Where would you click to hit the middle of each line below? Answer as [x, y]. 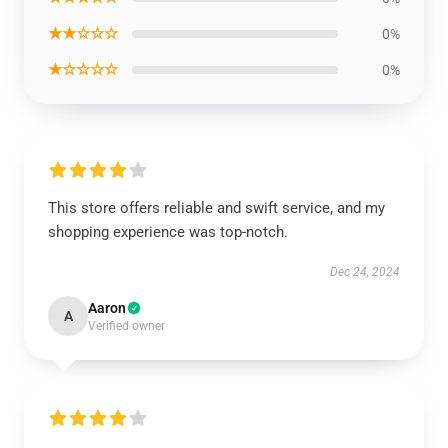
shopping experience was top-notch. [168, 232]
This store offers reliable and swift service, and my [216, 208]
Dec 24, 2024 [365, 272]
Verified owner [126, 326]
